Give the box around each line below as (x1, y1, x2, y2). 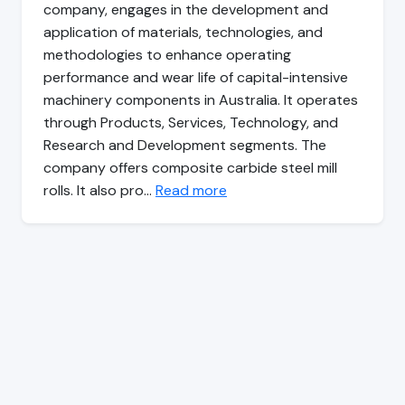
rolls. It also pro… (43, 181, 155, 201)
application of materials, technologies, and (43, 23, 323, 42)
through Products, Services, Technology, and (43, 113, 338, 133)
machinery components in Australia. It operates (43, 90, 358, 110)
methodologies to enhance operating (43, 45, 291, 65)
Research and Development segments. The (43, 136, 326, 155)
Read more (155, 181, 227, 201)
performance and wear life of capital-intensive (43, 68, 348, 88)
